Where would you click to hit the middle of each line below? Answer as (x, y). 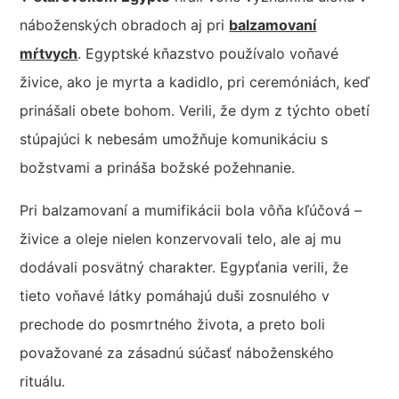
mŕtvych (49, 53)
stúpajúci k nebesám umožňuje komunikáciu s (174, 138)
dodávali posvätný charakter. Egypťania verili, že (184, 267)
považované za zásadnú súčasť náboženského (177, 352)
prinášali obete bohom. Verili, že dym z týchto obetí (195, 110)
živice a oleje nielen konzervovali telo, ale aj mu (181, 238)
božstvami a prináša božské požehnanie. (158, 167)
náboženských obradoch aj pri (125, 24)
